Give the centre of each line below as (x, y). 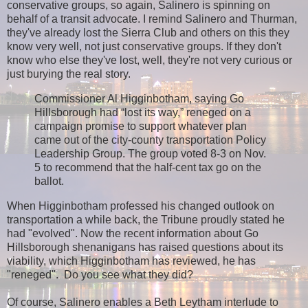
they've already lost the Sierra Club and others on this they (148, 33)
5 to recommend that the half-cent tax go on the (148, 168)
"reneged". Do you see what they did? (100, 274)
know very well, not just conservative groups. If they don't (144, 47)
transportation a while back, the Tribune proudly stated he (146, 219)
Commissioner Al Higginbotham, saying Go (139, 99)
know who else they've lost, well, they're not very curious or (150, 60)
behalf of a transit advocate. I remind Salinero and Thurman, (152, 19)
